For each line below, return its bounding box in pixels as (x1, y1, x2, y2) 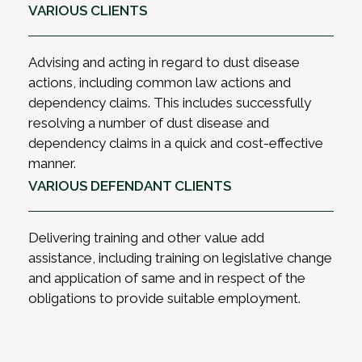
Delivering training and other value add (28, 229, 264, 246)
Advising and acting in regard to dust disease (28, 54, 300, 71)
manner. (28, 155, 76, 172)
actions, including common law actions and (28, 74, 291, 91)
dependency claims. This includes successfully (28, 95, 311, 112)
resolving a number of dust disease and (28, 115, 269, 132)
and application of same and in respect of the (28, 270, 305, 287)
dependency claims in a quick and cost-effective (28, 135, 323, 152)
